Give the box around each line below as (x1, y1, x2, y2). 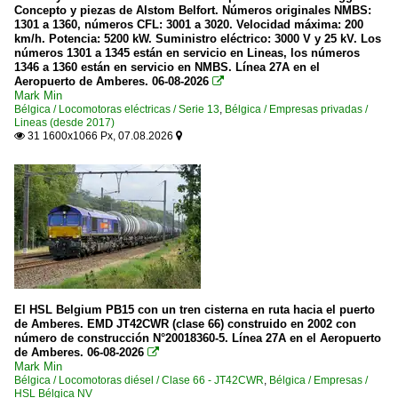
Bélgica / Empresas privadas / (225, 103, 368, 115)
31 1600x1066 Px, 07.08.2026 (25, 130, 176, 142)
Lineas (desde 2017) (14, 116, 115, 129)
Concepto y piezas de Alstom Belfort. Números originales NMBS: (14, 4, 371, 17)
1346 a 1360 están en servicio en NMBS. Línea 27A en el (14, 60, 320, 74)
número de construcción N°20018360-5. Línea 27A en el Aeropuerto (14, 331, 381, 345)
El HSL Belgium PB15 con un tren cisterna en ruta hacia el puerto (14, 303, 375, 316)
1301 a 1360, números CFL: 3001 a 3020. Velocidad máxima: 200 (14, 18, 363, 31)
